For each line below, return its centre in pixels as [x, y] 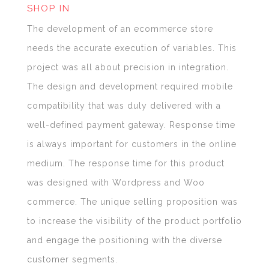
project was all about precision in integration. [128, 68]
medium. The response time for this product [125, 164]
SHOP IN [48, 9]
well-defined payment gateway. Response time [131, 125]
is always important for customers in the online [131, 144]
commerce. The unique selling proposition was [132, 202]
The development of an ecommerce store [120, 29]
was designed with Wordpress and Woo [116, 183]
